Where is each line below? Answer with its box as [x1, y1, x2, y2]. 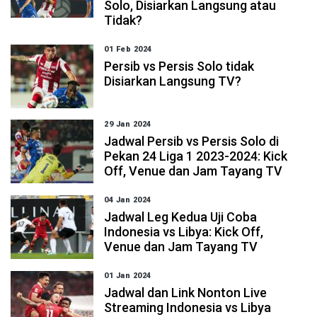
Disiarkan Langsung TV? [104, 74, 242, 88]
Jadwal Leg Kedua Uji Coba [104, 209, 258, 224]
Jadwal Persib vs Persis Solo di [104, 134, 279, 149]
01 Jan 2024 [104, 271, 151, 280]
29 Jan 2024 [104, 120, 151, 129]
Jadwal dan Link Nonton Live [104, 285, 267, 300]
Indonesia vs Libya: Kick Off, [104, 224, 264, 239]
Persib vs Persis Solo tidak [104, 59, 255, 74]
